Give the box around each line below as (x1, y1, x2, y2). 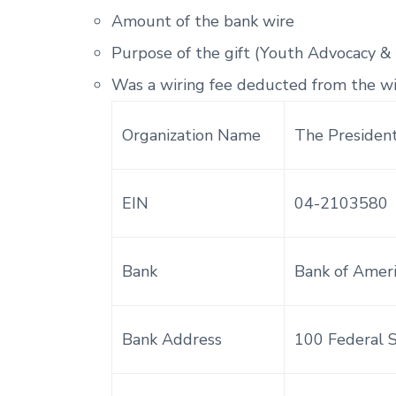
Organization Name (122, 124, 262, 146)
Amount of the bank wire (111, 10, 294, 32)
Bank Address (122, 328, 223, 350)
